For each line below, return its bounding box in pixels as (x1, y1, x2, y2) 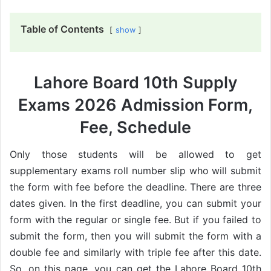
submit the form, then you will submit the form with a (10, 230, 261, 243)
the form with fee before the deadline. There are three (10, 181, 261, 194)
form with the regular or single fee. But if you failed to (10, 214, 261, 226)
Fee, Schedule (80, 117, 191, 137)
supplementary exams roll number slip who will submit (10, 165, 261, 177)
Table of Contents (21, 22, 104, 35)
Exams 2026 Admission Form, (18, 94, 253, 115)
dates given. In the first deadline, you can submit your (10, 197, 261, 210)
